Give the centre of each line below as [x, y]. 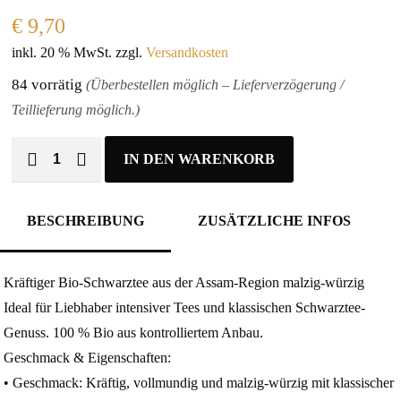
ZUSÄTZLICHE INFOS [274, 221]
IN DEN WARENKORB [200, 159]
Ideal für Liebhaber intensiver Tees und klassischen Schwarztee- [185, 307]
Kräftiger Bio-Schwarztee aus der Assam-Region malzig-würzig [184, 282]
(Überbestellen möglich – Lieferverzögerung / [215, 85]
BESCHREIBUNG [85, 221]
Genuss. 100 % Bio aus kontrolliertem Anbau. [134, 333]
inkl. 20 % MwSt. [62, 53]
